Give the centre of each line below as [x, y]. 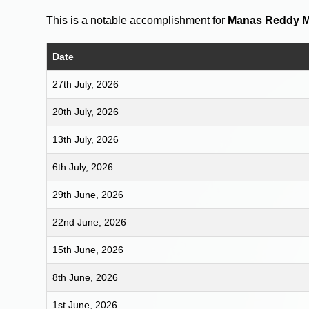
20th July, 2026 [86, 111]
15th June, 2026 [88, 249]
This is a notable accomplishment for [137, 20]
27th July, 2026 [86, 84]
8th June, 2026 [86, 277]
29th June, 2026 [88, 194]
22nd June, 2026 [90, 222]
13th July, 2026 [86, 139]
